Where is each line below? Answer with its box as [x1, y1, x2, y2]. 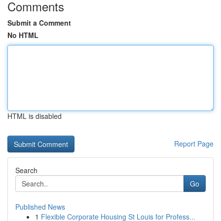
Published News [15, 202, 65, 212]
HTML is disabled [7, 111, 62, 121]
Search [15, 165, 37, 175]
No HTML [7, 30, 38, 40]
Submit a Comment [7, 18, 71, 28]
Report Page [174, 139, 214, 148]
